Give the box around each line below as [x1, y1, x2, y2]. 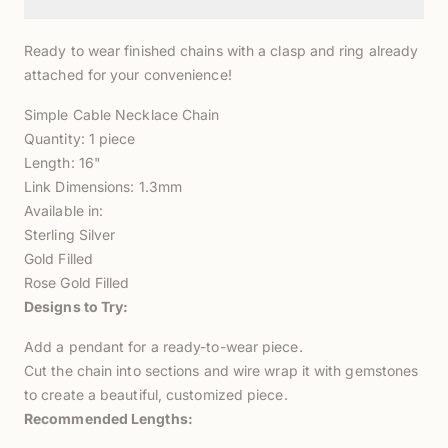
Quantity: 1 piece [24, 129, 136, 147]
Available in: [24, 201, 104, 219]
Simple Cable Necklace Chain [24, 105, 220, 123]
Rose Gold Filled [24, 273, 130, 291]
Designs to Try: [24, 297, 129, 315]
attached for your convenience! [24, 65, 240, 83]
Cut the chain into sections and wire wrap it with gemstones [24, 361, 419, 379]
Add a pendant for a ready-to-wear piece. [24, 337, 303, 355]
